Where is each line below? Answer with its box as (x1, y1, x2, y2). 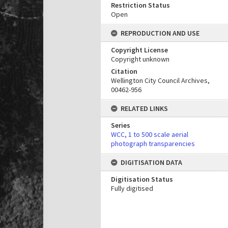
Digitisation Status (111, 175, 173, 184)
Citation (111, 67, 137, 76)
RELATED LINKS (121, 104, 168, 113)
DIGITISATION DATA (121, 158, 182, 167)
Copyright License (111, 45, 168, 54)
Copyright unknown (111, 54, 169, 64)
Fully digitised (111, 184, 153, 193)
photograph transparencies (111, 139, 195, 148)
